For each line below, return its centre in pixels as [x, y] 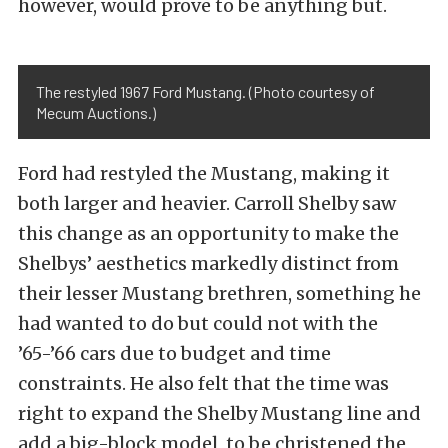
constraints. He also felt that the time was [203, 384]
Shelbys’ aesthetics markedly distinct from [208, 264]
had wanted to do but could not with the [198, 324]
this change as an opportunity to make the [208, 234]
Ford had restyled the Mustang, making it [204, 174]
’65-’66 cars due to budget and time [174, 354]
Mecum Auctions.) [96, 113]
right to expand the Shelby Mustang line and [219, 414]
